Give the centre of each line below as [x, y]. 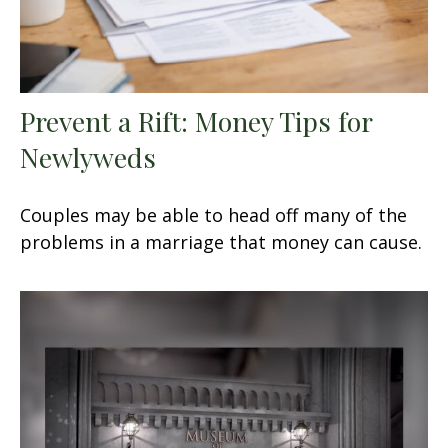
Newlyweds [88, 156]
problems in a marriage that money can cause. [221, 241]
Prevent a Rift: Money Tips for [196, 120]
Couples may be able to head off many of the [213, 214]
